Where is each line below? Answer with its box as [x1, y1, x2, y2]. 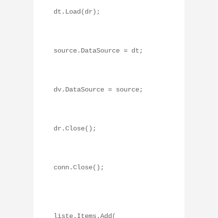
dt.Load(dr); [54, 8, 100, 16]
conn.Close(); [54, 163, 104, 172]
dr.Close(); [54, 125, 96, 133]
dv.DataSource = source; [54, 86, 143, 94]
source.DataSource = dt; [54, 47, 143, 55]
